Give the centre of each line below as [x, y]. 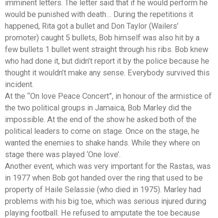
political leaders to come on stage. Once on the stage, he [102, 131]
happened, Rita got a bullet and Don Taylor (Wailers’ [92, 26]
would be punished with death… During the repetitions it [99, 15]
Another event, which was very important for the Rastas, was [108, 166]
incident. [19, 85]
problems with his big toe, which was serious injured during [106, 201]
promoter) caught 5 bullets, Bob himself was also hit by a [102, 38]
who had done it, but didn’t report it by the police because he [107, 61]
